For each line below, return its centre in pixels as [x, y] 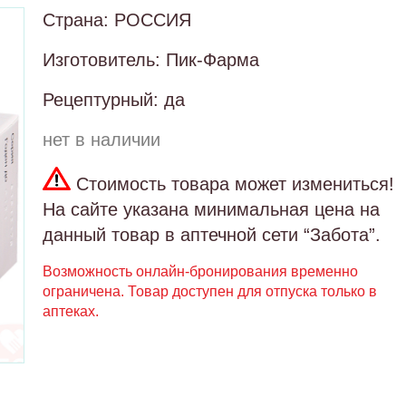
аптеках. [71, 311]
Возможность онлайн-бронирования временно [200, 271]
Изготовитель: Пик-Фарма [151, 60]
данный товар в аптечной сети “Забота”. [212, 235]
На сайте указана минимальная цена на [211, 209]
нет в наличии [101, 140]
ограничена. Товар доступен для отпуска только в [210, 291]
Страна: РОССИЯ [117, 20]
